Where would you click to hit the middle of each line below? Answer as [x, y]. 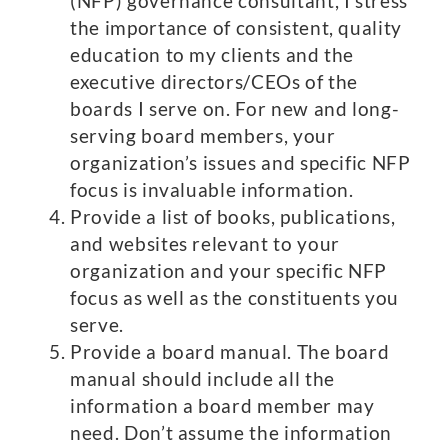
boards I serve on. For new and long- [235, 108]
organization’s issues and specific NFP [240, 162]
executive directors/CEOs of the [214, 81]
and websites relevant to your [205, 243]
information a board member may [222, 405]
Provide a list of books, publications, [233, 216]
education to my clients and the [212, 54]
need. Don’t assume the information [231, 432]
